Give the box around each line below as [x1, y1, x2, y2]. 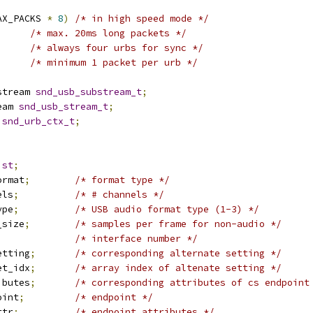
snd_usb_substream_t [36, 86, 142, 98]
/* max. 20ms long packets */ [30, 27, 187, 39]
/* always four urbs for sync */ [30, 42, 203, 54]
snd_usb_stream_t [19, 101, 108, 112]
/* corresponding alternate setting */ [75, 247, 282, 259]
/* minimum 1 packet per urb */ [30, 57, 198, 68]
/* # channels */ [75, 189, 164, 201]
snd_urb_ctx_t [2, 115, 75, 127]
